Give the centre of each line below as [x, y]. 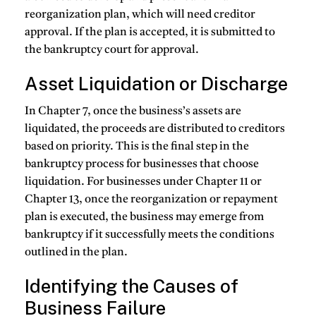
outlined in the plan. [76, 252]
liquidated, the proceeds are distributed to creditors [155, 129]
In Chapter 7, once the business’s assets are [133, 111]
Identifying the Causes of [132, 286]
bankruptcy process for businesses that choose [142, 164]
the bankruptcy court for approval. [112, 50]
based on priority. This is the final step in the [137, 146]
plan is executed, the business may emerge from [144, 217]
